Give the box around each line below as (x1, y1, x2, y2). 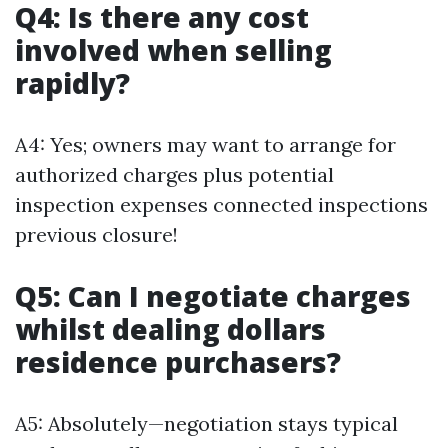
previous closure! (15, 222, 178, 248)
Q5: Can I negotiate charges (15, 277, 411, 316)
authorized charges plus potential (15, 162, 334, 188)
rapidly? (15, 64, 130, 103)
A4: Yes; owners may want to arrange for (15, 132, 396, 158)
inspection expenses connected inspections (15, 192, 428, 218)
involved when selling (15, 31, 332, 70)
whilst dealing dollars (15, 310, 326, 349)
